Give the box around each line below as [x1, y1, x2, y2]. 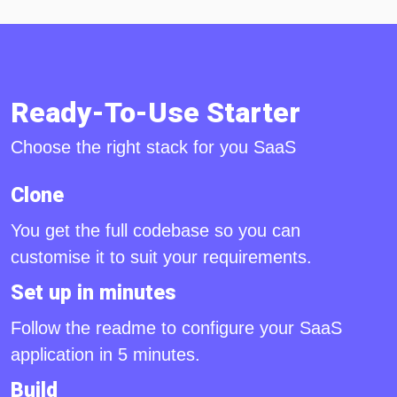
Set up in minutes [11, 280, 176, 306]
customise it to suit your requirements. [11, 247, 312, 268]
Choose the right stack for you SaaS [11, 137, 296, 158]
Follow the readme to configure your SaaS [11, 318, 342, 339]
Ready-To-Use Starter [11, 96, 300, 130]
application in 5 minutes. [11, 345, 200, 365]
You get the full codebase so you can [11, 221, 300, 241]
